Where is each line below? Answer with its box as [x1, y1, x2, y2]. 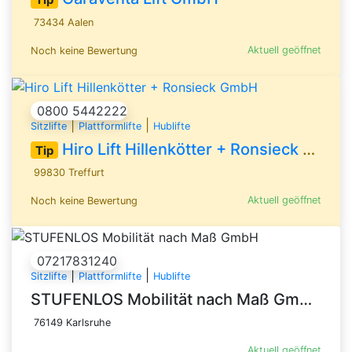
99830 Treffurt [34, 167, 104, 179]
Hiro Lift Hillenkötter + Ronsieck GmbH [62, 139, 302, 159]
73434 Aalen [34, 16, 93, 29]
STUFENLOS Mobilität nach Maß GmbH [299, 290, 312, 310]
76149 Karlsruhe [34, 317, 111, 329]
